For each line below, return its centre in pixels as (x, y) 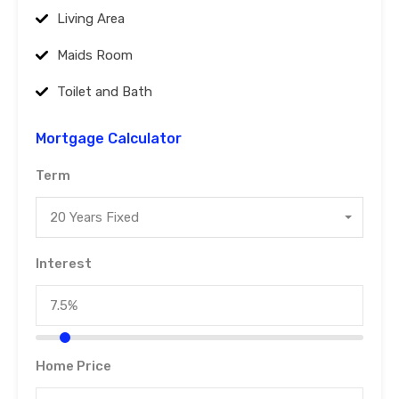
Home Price (73, 366)
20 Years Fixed (94, 218)
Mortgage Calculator (109, 139)
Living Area (91, 19)
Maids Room (95, 56)
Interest (64, 264)
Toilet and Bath (105, 92)
